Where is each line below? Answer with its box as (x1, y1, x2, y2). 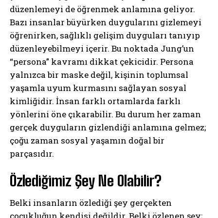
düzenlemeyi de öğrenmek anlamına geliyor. (10, 3, 195, 15)
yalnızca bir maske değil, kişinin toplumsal (10, 69, 188, 80)
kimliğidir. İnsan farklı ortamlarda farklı (10, 95, 181, 107)
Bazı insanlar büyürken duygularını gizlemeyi (10, 16, 201, 28)
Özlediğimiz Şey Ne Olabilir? (10, 171, 162, 189)
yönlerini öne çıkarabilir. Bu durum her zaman (10, 108, 201, 120)
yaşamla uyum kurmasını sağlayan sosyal (10, 82, 186, 93)
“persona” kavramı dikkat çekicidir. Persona (10, 55, 194, 67)
